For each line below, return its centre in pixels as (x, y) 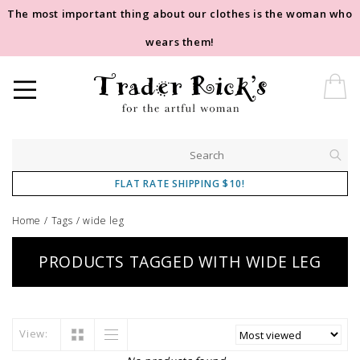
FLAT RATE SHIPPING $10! (180, 184)
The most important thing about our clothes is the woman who (180, 14)
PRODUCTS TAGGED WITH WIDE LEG (180, 262)
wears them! (180, 42)
